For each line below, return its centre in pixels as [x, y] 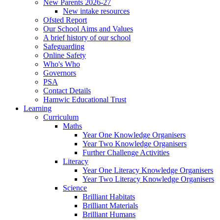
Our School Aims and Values [88, 28]
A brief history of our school [87, 37]
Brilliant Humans [109, 214]
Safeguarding [64, 46]
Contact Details [67, 90]
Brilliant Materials [110, 205]
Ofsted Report [65, 20]
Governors [60, 73]
